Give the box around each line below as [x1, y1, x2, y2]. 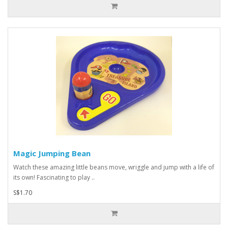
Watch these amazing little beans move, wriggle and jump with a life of [13, 162, 214, 172]
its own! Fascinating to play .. [13, 173, 95, 182]
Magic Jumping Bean [13, 148, 91, 158]
